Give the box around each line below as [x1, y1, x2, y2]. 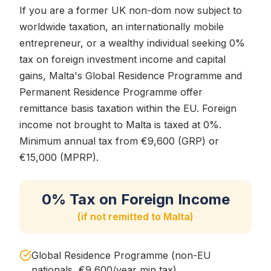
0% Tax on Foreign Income [41, 191, 230, 208]
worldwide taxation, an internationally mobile [19, 21, 224, 33]
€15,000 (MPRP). [19, 151, 99, 163]
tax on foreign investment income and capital [19, 53, 226, 65]
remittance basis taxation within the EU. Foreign [19, 102, 237, 114]
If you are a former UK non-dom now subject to [19, 4, 242, 16]
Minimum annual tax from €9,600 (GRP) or [19, 135, 219, 147]
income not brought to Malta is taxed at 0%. [19, 119, 221, 131]
